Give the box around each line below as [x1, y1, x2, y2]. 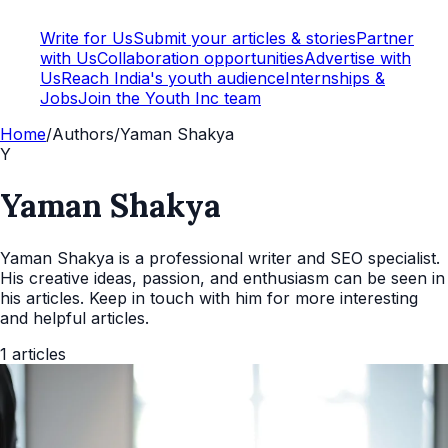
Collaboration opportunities [97, 47, 304, 68]
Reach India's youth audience [61, 67, 285, 88]
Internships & [285, 67, 385, 88]
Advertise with [304, 47, 411, 68]
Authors [52, 123, 114, 144]
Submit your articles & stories [133, 27, 356, 48]
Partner [356, 27, 414, 48]
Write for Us [40, 27, 133, 48]
